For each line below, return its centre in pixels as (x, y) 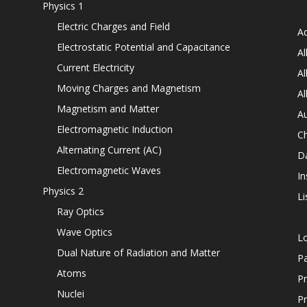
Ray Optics (81, 211)
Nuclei (71, 294)
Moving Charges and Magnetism (129, 88)
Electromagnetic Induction (115, 129)
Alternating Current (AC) (109, 150)
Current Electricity (96, 67)
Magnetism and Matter (108, 109)
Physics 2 (63, 191)
